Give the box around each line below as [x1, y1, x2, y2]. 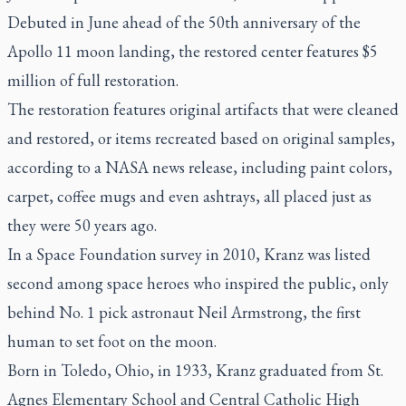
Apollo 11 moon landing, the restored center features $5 [7, 41, 378, 62]
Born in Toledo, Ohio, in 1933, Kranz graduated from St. [7, 360, 383, 381]
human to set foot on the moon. [7, 331, 217, 352]
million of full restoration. [7, 70, 179, 91]
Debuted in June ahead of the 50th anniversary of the [7, 12, 361, 33]
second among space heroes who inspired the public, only [7, 273, 389, 294]
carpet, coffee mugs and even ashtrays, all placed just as [7, 186, 372, 207]
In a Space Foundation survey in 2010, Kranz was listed [7, 244, 371, 265]
